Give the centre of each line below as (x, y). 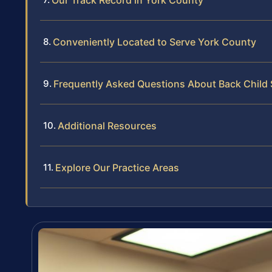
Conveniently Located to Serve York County (155, 42)
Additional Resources (107, 126)
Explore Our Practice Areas (117, 168)
